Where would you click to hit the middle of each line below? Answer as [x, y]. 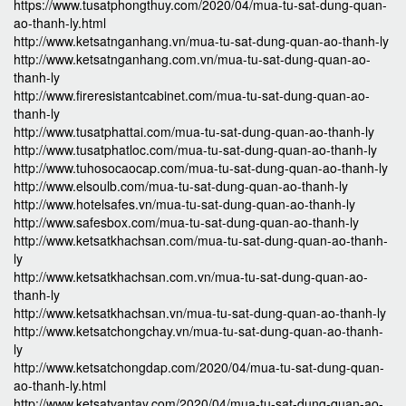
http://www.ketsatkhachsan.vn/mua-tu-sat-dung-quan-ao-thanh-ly [200, 313]
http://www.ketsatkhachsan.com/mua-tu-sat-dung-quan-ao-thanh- [201, 241]
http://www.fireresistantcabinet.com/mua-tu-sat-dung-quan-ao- [192, 96]
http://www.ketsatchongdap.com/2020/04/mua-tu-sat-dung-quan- [199, 367]
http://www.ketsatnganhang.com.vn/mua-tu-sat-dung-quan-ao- [192, 59]
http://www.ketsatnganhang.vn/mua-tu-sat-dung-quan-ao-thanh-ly [201, 41]
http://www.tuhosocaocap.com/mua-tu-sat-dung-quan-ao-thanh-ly [201, 168]
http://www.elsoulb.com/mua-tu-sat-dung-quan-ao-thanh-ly [181, 186]
